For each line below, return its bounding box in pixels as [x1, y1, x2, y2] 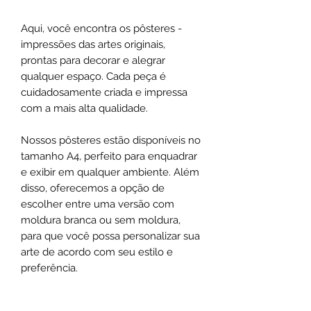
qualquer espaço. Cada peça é [21, 70, 166, 83]
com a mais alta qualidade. [21, 102, 148, 115]
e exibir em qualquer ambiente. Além [21, 166, 199, 179]
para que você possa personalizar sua [21, 230, 200, 243]
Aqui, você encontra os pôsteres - [21, 22, 182, 35]
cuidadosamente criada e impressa [21, 86, 187, 99]
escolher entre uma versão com [21, 198, 174, 211]
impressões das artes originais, [21, 38, 165, 51]
